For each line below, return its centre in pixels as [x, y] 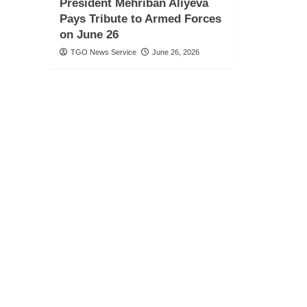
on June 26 [89, 35]
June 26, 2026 [176, 52]
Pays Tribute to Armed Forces [140, 19]
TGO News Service [103, 52]
